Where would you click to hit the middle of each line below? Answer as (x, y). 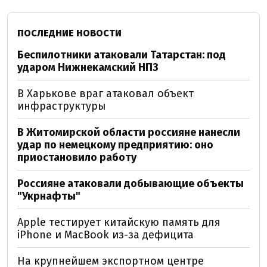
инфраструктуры (62, 106)
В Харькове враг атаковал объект (105, 94)
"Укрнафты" (49, 196)
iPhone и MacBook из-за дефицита (105, 235)
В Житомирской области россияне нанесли (129, 133)
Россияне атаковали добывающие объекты (131, 184)
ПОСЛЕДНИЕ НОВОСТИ (69, 33)
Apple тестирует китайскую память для (119, 223)
